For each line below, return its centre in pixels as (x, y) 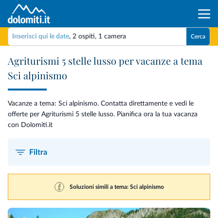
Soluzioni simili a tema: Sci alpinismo (117, 187)
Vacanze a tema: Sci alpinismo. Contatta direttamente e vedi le (101, 104)
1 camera (112, 36)
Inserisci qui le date (41, 36)
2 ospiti (84, 36)
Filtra (38, 152)
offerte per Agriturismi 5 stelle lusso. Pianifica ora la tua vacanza (103, 114)
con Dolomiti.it (30, 125)
